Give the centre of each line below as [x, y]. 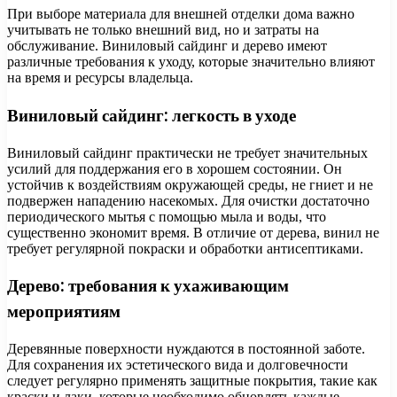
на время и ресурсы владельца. [100, 78]
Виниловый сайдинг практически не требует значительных [187, 152]
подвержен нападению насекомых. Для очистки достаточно [188, 200]
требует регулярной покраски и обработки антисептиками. [185, 248]
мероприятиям [64, 312]
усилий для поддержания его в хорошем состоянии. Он [175, 168]
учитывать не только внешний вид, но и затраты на [163, 30]
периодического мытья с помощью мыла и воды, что [167, 216]
